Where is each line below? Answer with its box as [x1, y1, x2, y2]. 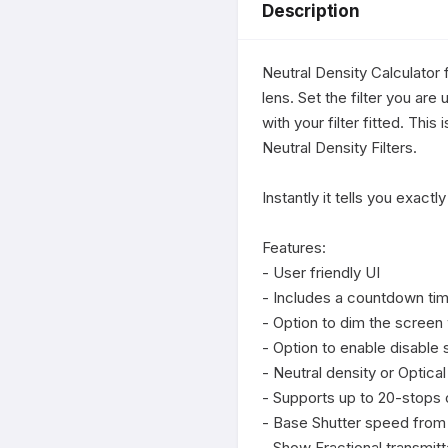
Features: [262, 238, 326, 257]
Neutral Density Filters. [262, 138, 417, 157]
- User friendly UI [262, 263, 380, 282]
